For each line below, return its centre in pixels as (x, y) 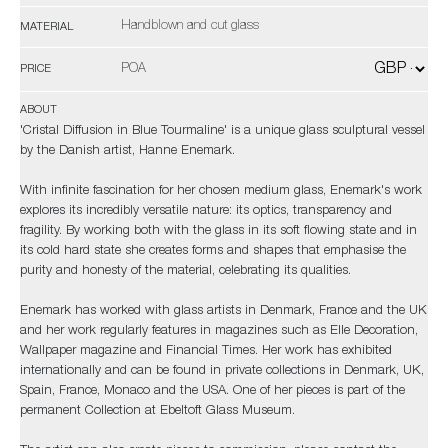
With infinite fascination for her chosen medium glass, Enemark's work (221, 191)
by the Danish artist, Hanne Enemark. (133, 151)
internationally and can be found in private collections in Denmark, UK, (222, 371)
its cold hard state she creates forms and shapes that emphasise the (213, 251)
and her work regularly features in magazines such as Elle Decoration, (219, 331)
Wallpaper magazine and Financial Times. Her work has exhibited (206, 351)
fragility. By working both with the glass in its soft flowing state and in (218, 231)
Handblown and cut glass (190, 26)
